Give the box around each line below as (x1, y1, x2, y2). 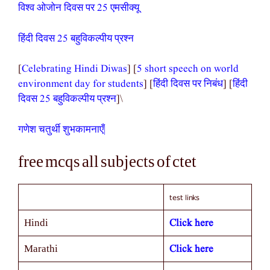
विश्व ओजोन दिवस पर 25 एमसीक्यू (18, 1, 139, 16)
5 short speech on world (137, 62, 239, 77)
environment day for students (18, 77, 143, 92)
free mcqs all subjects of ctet (18, 155, 196, 169)
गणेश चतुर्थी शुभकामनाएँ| (18, 122, 105, 137)
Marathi (24, 244, 58, 254)
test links (169, 190, 199, 204)
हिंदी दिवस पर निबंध (153, 77, 223, 92)
